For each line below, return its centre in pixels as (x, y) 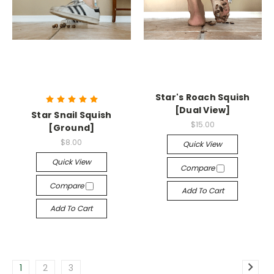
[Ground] (72, 128)
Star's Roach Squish (202, 97)
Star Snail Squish (72, 115)
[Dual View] (202, 110)
